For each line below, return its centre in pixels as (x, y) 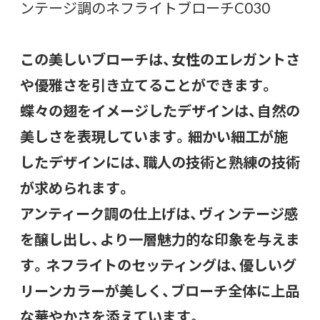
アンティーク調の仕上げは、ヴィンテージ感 (159, 213)
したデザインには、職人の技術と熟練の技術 (160, 161)
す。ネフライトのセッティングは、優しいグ (158, 264)
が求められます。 (76, 187)
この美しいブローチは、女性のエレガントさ (160, 59)
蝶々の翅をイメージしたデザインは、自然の (160, 110)
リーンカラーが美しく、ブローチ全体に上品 (160, 290)
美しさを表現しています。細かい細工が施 (154, 136)
